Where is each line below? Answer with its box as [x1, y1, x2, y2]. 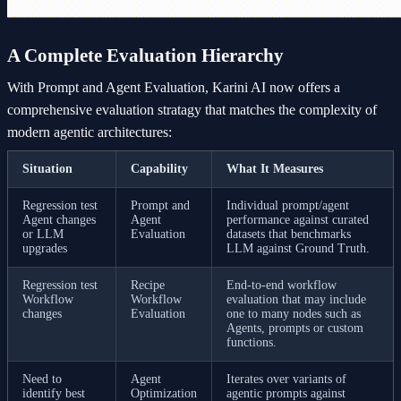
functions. [226, 336, 277, 349]
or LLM [22, 227, 64, 241]
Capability [131, 162, 188, 175]
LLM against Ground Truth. [226, 242, 370, 255]
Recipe [131, 278, 165, 292]
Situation [22, 162, 73, 175]
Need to [22, 372, 62, 386]
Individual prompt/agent [226, 199, 349, 212]
